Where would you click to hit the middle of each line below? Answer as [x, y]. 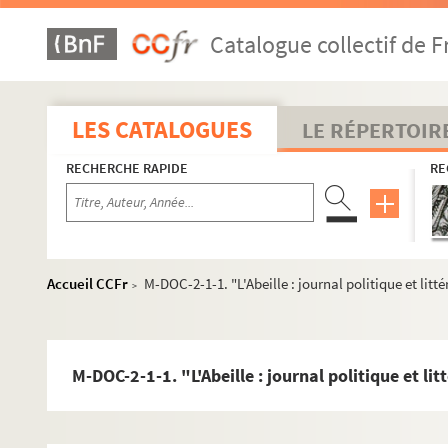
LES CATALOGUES [162, 129]
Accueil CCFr [87, 283]
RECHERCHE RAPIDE [127, 168]
